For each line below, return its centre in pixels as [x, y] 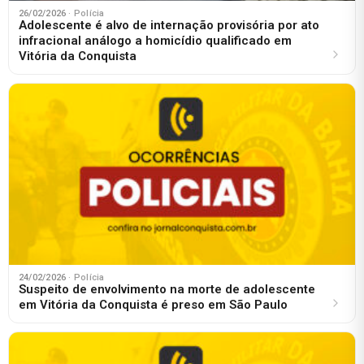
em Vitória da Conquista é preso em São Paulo [153, 304]
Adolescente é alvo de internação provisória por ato [169, 25]
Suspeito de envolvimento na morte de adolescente [167, 289]
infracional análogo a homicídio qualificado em [155, 40]
